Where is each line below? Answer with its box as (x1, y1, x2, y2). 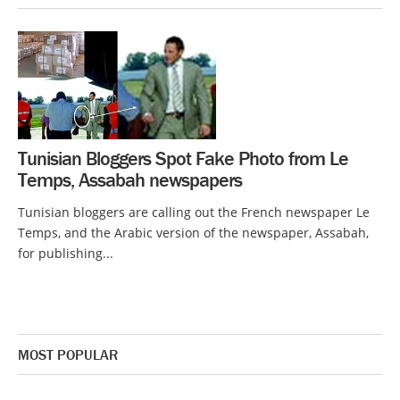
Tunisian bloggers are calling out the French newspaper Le (18, 204, 370, 221)
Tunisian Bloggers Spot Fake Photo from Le (18, 146, 348, 171)
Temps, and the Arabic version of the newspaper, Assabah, (18, 224, 369, 242)
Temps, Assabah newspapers (18, 168, 242, 193)
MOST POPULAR (18, 346, 118, 364)
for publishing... (18, 245, 113, 262)
